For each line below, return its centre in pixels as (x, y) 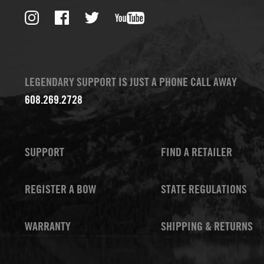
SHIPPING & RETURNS (207, 226)
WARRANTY (48, 226)
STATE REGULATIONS (204, 189)
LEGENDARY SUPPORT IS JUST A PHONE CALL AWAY (131, 81)
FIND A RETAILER (196, 151)
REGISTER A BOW (60, 189)
